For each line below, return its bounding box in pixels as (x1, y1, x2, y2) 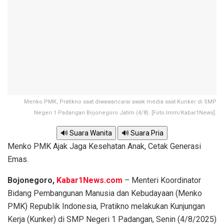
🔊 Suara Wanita (60, 129, 112, 137)
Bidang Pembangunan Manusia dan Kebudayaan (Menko (7, 188, 202, 198)
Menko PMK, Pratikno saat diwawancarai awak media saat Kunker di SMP (24, 98, 216, 105)
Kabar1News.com (56, 175, 122, 185)
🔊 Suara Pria (121, 129, 163, 137)
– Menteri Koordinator (122, 175, 201, 185)
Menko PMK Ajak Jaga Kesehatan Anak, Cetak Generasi (7, 141, 201, 151)
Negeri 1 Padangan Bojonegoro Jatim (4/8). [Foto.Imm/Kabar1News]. (34, 109, 216, 116)
